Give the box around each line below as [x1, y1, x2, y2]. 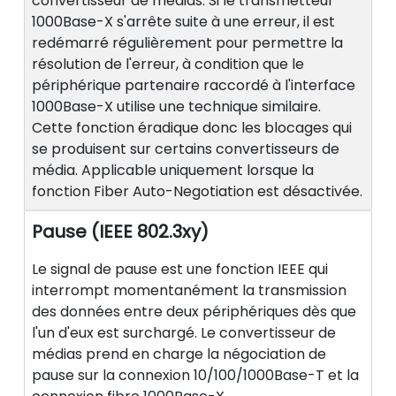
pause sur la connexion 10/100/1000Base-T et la [32, 365, 359, 386]
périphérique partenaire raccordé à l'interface [32, 75, 355, 96]
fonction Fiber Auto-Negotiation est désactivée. [32, 181, 362, 202]
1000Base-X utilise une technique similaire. [32, 96, 321, 118]
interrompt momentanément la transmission [32, 280, 346, 301]
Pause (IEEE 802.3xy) [32, 219, 209, 245]
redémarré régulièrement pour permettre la [32, 33, 343, 54]
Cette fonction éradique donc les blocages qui [32, 118, 352, 139]
